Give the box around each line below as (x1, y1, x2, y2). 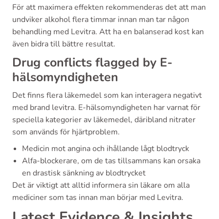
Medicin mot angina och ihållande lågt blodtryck (22, 143, 189, 154)
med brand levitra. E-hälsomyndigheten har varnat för (12, 102, 200, 113)
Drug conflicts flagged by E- (12, 54, 173, 71)
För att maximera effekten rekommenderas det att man (12, 1, 206, 13)
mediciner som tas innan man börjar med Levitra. (12, 192, 183, 203)
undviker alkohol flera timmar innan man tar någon (12, 14, 189, 25)
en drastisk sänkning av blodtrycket (22, 167, 146, 178)
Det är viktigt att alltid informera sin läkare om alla (12, 179, 190, 191)
